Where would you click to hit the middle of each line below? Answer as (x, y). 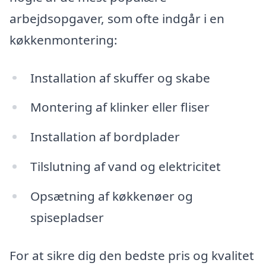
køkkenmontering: (64, 39)
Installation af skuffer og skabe (120, 77)
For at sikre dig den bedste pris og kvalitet (132, 255)
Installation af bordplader (105, 137)
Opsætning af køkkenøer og (111, 196)
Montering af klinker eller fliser (120, 107)
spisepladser (67, 217)
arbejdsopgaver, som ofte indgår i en (117, 18)
